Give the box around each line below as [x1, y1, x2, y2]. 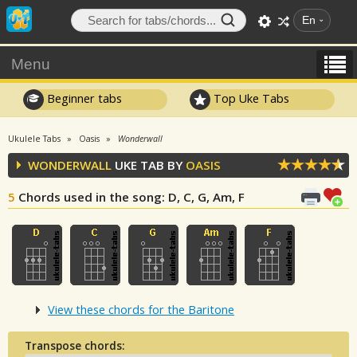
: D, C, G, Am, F [162, 189, 245, 205]
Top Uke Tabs [210, 90, 290, 106]
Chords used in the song [18, 189, 162, 205]
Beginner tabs [43, 90, 122, 106]
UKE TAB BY [112, 157, 186, 173]
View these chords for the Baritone [48, 302, 234, 318]
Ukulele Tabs [8, 133, 61, 144]
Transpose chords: [24, 337, 125, 353]
